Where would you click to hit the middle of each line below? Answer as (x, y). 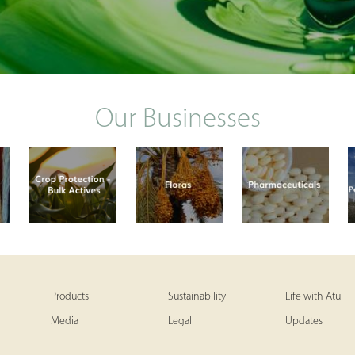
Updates (304, 321)
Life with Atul (314, 296)
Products (70, 296)
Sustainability (197, 296)
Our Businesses (177, 120)
